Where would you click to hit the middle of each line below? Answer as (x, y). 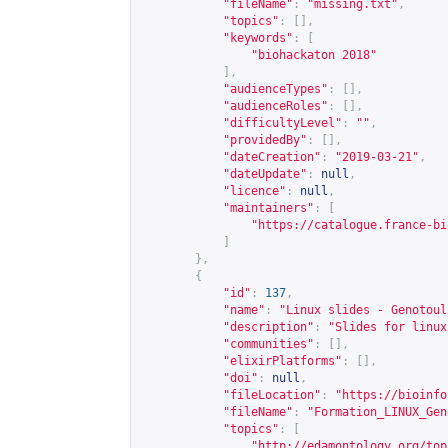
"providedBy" (265, 140)
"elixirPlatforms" (282, 361)
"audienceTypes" (275, 89)
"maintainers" (268, 208)
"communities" (268, 344)
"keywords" (258, 38)
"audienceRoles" (275, 106)
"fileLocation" (272, 395)
